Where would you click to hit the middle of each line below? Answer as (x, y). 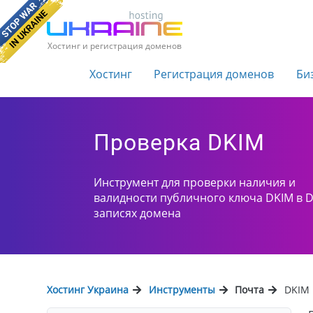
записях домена (138, 213)
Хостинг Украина (88, 290)
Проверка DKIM (180, 143)
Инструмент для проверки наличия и (195, 183)
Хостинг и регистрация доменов (115, 46)
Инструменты (182, 290)
